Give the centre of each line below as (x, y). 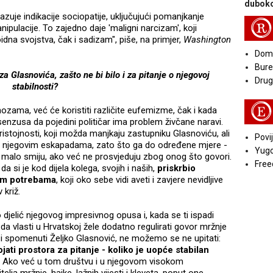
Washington (207, 39)
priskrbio (176, 168)
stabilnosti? (35, 86)
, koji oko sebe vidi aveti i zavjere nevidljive (140, 179)
